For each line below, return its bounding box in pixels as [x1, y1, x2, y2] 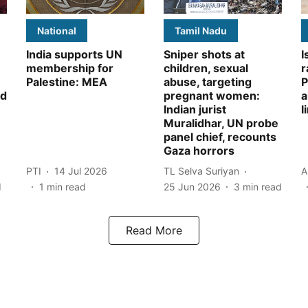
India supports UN [26, 47, 122, 61]
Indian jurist [164, 102, 226, 116]
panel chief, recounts [164, 129, 276, 144]
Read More [126, 223, 182, 237]
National [37, 24, 76, 36]
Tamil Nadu [175, 24, 227, 36]
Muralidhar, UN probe [164, 115, 278, 130]
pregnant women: [164, 88, 260, 102]
